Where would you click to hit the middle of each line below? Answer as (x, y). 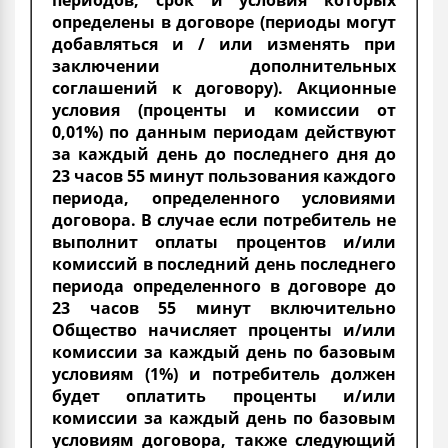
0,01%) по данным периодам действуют (224, 131)
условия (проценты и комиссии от (224, 109)
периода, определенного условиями (224, 197)
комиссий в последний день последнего (224, 263)
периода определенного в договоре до (224, 285)
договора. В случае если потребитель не (224, 219)
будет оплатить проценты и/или (224, 395)
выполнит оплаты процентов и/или (224, 241)
